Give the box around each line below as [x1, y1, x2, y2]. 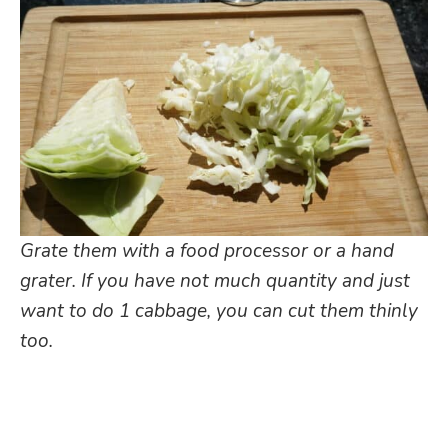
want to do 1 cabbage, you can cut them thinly [20, 297, 418, 324]
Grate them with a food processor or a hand [20, 237, 394, 264]
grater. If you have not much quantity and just [20, 267, 410, 294]
